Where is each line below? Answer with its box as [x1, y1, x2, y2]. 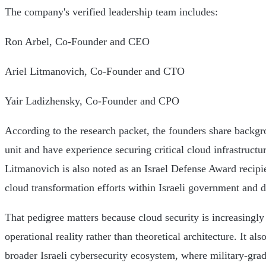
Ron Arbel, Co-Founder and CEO [5, 36, 150, 48]
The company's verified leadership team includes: [5, 6, 218, 18]
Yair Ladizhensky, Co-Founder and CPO [5, 95, 179, 107]
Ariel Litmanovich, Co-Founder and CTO [5, 65, 185, 78]
